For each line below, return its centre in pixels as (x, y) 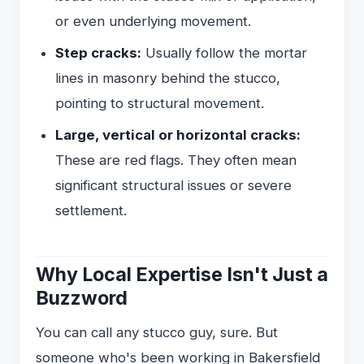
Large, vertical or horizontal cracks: (178, 134)
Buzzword (82, 298)
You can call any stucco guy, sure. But (157, 332)
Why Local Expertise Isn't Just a (182, 274)
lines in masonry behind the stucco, (168, 78)
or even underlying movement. (153, 21)
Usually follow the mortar (224, 52)
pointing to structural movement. (160, 103)
